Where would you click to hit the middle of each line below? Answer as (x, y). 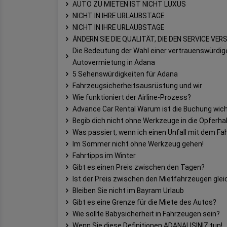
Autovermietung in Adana (114, 62)
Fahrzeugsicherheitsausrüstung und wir (137, 85)
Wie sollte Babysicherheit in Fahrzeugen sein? (146, 214)
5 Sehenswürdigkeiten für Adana (125, 74)
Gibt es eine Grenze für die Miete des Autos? (144, 202)
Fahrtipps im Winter (104, 155)
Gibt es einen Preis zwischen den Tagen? (139, 167)
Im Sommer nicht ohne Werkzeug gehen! (138, 144)
